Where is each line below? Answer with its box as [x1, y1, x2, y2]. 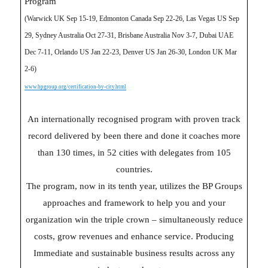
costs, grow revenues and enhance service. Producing [34, 231, 234, 241]
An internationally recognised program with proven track [28, 114, 240, 124]
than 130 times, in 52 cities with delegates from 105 [37, 147, 231, 157]
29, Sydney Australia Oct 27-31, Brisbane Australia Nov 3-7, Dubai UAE [25, 31, 234, 39]
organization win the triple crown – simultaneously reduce [25, 214, 243, 224]
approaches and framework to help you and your [42, 197, 226, 208]
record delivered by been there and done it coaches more [28, 130, 240, 141]
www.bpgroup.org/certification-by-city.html [25, 83, 127, 90]
